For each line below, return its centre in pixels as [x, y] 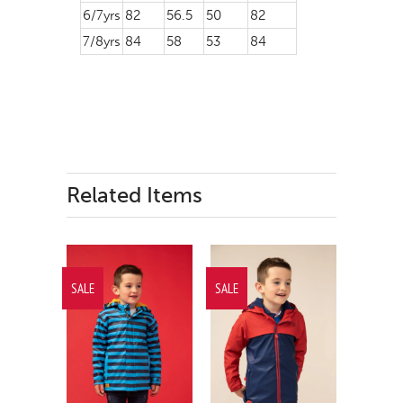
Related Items [134, 194]
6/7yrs [102, 15]
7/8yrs [102, 41]
